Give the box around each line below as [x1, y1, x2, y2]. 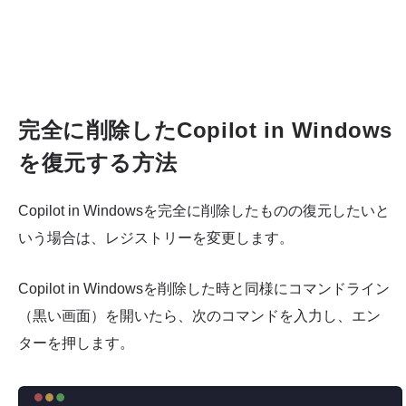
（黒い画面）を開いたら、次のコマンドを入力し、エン [18, 307, 381, 324]
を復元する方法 [18, 150, 178, 176]
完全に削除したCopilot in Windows [18, 118, 392, 143]
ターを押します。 [18, 334, 134, 351]
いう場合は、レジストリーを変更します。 [18, 230, 294, 246]
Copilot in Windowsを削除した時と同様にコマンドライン [18, 280, 390, 296]
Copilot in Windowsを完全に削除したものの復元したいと [18, 203, 390, 219]
